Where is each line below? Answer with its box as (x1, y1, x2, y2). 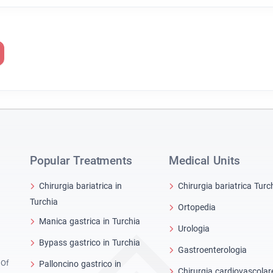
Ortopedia (178, 202, 216, 212)
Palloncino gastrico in (39, 258, 121, 269)
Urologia (178, 223, 210, 233)
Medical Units (169, 154, 240, 168)
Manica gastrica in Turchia (39, 216, 140, 226)
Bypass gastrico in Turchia (39, 237, 140, 247)
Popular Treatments (30, 154, 132, 168)
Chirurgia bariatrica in (39, 180, 122, 191)
